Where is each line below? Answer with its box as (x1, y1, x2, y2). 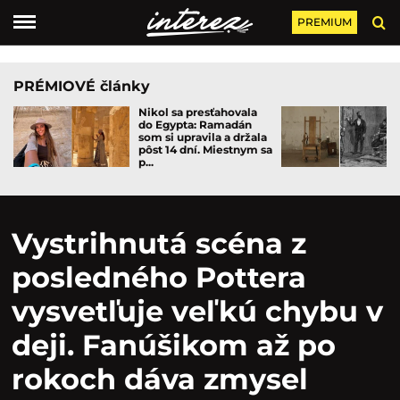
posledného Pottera (12, 260, 306, 295)
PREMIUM (296, 15, 352, 29)
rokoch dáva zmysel (12, 362, 308, 396)
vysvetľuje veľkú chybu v (12, 294, 383, 329)
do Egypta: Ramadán (138, 118, 252, 131)
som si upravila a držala (138, 130, 267, 144)
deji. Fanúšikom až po (12, 328, 336, 362)
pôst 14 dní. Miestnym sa (138, 143, 272, 156)
